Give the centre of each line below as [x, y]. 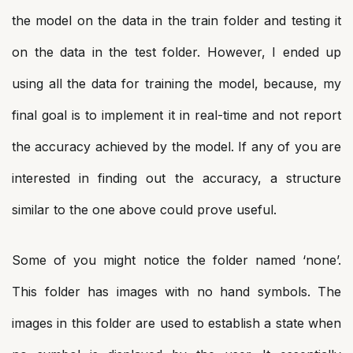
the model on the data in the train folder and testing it [176, 20]
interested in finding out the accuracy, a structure [176, 178]
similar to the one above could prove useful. [144, 210]
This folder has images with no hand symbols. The [176, 292]
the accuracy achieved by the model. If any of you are [176, 147]
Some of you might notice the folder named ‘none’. [176, 260]
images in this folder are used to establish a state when [176, 323]
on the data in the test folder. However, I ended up [176, 52]
